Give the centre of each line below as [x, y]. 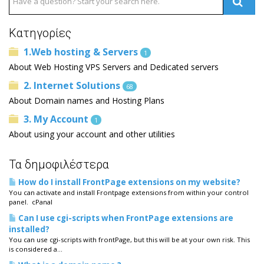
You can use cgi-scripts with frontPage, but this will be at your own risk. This [129, 240]
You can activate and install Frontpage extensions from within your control [129, 192]
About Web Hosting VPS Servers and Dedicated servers [114, 67]
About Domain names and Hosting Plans [87, 100]
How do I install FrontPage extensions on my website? [128, 182]
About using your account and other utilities [92, 134]
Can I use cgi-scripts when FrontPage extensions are [125, 218]
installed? [29, 229]
